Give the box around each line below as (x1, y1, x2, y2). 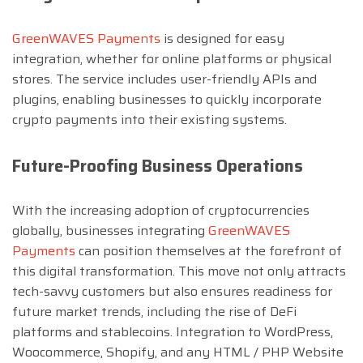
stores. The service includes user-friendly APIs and (12, 69, 317, 90)
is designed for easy (160, 28, 284, 49)
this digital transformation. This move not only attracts (12, 260, 346, 281)
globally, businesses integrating (12, 220, 208, 241)
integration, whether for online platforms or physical (12, 49, 331, 70)
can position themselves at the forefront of (75, 240, 342, 261)
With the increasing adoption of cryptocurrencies (12, 199, 310, 220)
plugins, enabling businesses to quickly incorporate (12, 89, 322, 110)
